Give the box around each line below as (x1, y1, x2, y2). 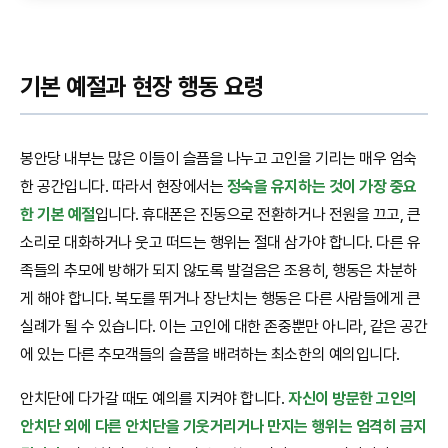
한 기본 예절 (20, 204, 95, 224)
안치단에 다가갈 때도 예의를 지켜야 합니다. (20, 388, 288, 408)
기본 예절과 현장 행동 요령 (20, 71, 265, 101)
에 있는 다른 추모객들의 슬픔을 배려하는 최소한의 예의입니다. (20, 344, 404, 364)
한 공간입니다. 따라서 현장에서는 (20, 176, 227, 196)
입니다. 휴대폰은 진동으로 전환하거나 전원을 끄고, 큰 (94, 204, 421, 224)
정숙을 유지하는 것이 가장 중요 (226, 176, 417, 196)
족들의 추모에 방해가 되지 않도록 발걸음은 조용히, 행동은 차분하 (20, 260, 417, 280)
